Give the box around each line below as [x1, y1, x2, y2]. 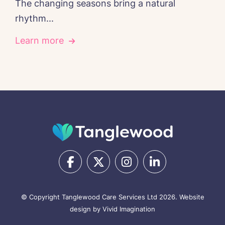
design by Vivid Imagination [70, 205, 155, 213]
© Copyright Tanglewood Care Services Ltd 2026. [21, 193, 179, 201]
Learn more [15, 35, 64, 46]
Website [179, 193, 204, 201]
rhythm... [15, 13, 54, 24]
